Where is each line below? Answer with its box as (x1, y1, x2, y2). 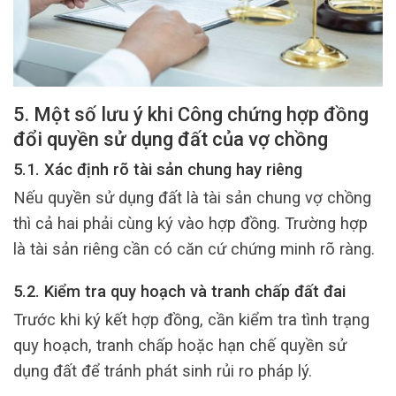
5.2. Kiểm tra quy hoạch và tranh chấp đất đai (13, 281, 346, 301)
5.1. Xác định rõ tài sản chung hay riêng (13, 159, 302, 179)
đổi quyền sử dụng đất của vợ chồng (13, 128, 328, 151)
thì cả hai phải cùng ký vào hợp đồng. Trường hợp (13, 214, 368, 233)
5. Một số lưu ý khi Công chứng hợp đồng (13, 103, 369, 126)
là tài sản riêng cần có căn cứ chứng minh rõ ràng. (13, 240, 375, 259)
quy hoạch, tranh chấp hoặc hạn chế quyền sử (13, 336, 346, 355)
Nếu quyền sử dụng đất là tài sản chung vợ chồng (13, 188, 371, 208)
